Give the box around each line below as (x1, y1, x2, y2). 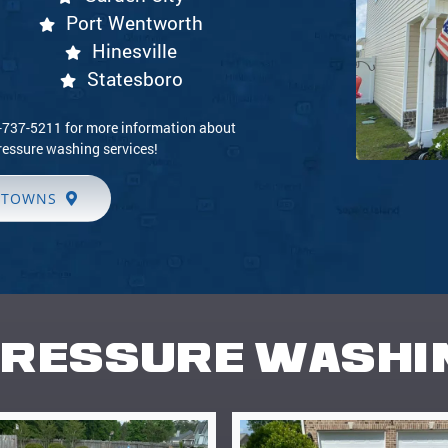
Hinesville (92, 38, 177, 63)
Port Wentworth (66, 10, 203, 35)
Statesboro (86, 66, 183, 91)
